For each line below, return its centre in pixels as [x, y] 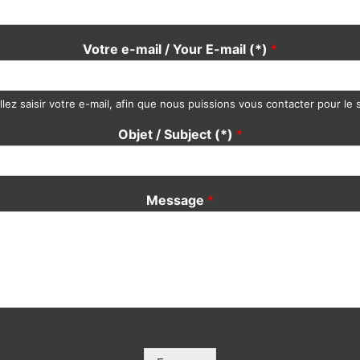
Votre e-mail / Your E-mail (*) [177, 49]
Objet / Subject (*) [177, 135]
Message [177, 200]
